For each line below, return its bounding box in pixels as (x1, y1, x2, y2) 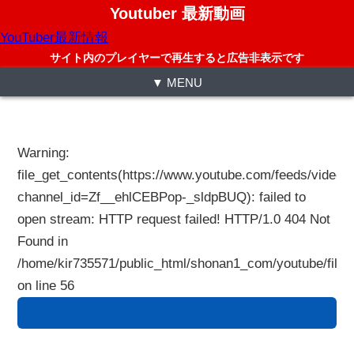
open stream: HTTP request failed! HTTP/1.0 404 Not (17, 212, 331, 227)
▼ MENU (152, 76, 202, 89)
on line (17, 278, 61, 293)
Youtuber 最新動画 (109, 5, 245, 22)
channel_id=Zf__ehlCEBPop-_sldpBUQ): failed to (17, 190, 307, 205)
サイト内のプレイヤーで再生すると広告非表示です (50, 52, 304, 64)
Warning (17, 145, 66, 160)
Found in (17, 234, 69, 249)
